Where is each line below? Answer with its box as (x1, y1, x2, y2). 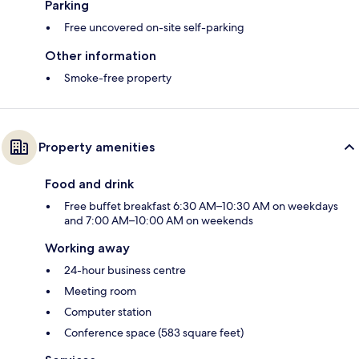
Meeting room (64, 284, 136, 299)
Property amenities (38, 139, 155, 155)
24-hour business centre (64, 263, 186, 278)
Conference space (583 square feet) (64, 325, 244, 341)
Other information (45, 48, 156, 64)
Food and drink (45, 176, 134, 192)
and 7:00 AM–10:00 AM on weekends (64, 213, 253, 228)
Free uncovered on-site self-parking (64, 20, 244, 35)
